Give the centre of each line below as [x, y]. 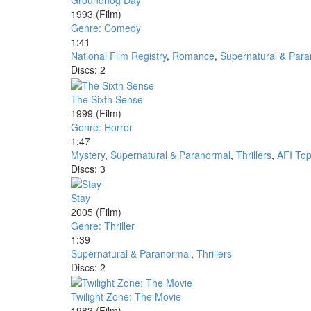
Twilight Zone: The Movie [126, 297]
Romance [193, 56]
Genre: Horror [102, 127]
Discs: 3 [88, 168]
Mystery [88, 154]
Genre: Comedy [106, 28]
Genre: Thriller [103, 225]
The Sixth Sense [107, 99]
